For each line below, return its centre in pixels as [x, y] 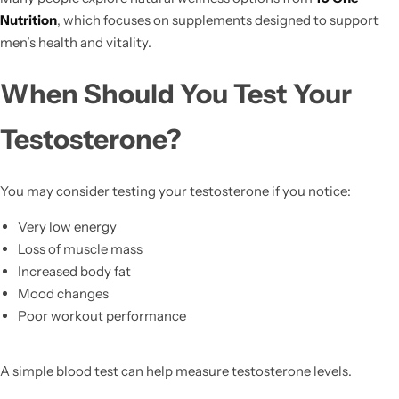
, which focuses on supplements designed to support [218, 20]
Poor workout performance [102, 315]
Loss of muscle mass [80, 248]
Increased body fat [74, 271]
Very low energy [67, 226]
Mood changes [63, 293]
